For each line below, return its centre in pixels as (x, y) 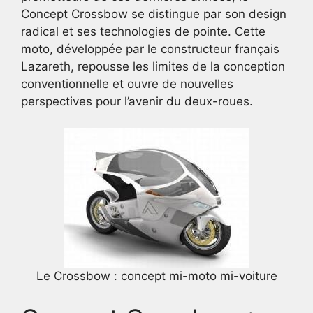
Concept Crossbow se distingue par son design (154, 14)
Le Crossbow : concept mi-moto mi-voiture (156, 276)
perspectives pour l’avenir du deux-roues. (137, 101)
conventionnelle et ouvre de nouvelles (127, 83)
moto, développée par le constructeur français (150, 49)
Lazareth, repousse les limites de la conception (153, 66)
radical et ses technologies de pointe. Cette (143, 31)
